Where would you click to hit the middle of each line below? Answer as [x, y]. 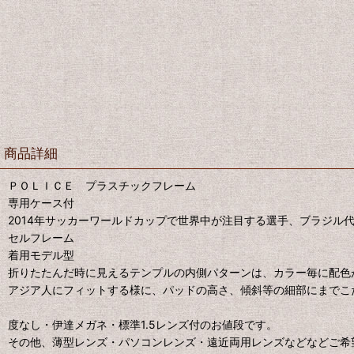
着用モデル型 [41, 254]
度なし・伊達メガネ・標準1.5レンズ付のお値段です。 [143, 324]
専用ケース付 [41, 202]
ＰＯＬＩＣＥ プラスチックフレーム [102, 185]
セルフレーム [41, 237]
